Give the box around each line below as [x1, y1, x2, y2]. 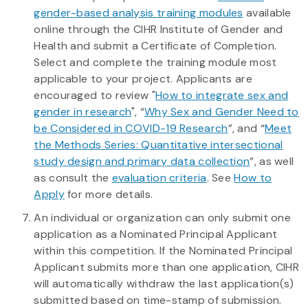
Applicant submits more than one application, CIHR [34, 259, 300, 274]
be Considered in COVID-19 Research [34, 120, 228, 135]
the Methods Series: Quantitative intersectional [34, 137, 283, 152]
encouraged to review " [34, 87, 155, 102]
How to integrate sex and [155, 87, 289, 102]
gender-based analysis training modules [34, 5, 243, 20]
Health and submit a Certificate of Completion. [34, 38, 277, 53]
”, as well [250, 153, 294, 168]
